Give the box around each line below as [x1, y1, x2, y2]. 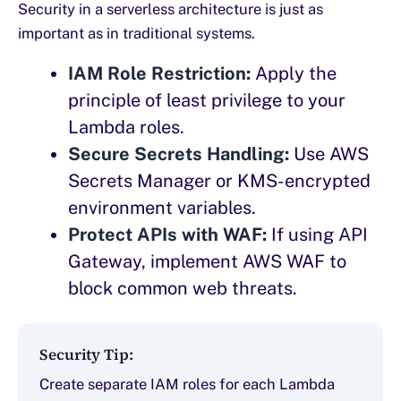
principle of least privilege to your [68, 89, 346, 111]
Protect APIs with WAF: [68, 223, 267, 245]
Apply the [251, 62, 337, 84]
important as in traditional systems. [18, 23, 255, 42]
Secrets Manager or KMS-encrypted [68, 169, 371, 192]
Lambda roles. [68, 115, 184, 138]
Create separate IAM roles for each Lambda [39, 374, 335, 393]
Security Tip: [39, 343, 133, 365]
